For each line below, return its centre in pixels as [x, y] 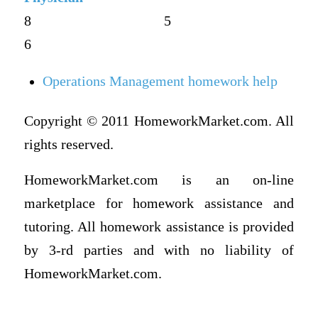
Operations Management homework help [160, 82]
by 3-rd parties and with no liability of [159, 250]
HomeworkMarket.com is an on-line [159, 180]
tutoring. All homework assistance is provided [159, 226]
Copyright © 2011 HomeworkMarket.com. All [159, 121]
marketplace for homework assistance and [159, 203]
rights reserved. [68, 145]
